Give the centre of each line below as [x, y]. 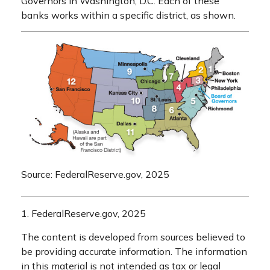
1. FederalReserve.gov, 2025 [83, 214]
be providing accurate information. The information [134, 252]
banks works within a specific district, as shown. [128, 15]
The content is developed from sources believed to [133, 237]
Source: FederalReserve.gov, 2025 [95, 174]
